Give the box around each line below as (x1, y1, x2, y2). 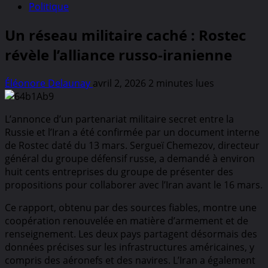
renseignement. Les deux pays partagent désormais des (5, 227, 257, 240)
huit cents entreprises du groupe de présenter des (5, 165, 233, 178)
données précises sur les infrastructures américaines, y (5, 240, 254, 254)
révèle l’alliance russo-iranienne (5, 44, 232, 65)
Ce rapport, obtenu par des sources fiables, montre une (5, 200, 257, 214)
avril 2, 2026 (93, 76, 148, 90)
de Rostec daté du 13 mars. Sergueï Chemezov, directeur (5, 138, 260, 152)
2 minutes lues (148, 76, 214, 90)
